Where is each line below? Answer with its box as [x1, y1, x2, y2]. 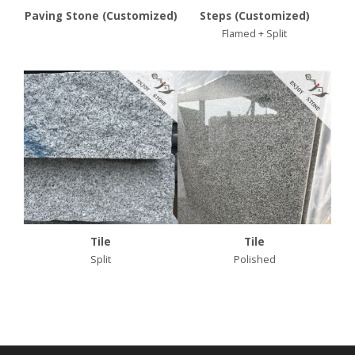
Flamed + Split [222, 26, 287, 41]
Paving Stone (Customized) [24, 9, 177, 24]
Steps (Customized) [199, 9, 310, 24]
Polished [233, 252, 276, 267]
